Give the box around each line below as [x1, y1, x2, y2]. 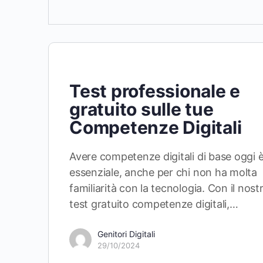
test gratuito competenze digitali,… [69, 198, 238, 210]
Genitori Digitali [97, 229, 155, 239]
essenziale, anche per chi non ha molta [69, 166, 257, 178]
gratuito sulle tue [69, 99, 214, 120]
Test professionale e [69, 80, 241, 102]
